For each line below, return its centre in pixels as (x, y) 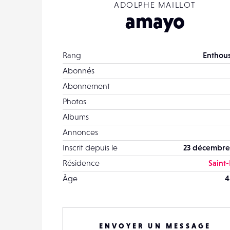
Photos (74, 101)
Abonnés (79, 70)
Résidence (81, 163)
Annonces (80, 132)
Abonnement (86, 86)
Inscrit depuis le (90, 147)
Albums (76, 117)
